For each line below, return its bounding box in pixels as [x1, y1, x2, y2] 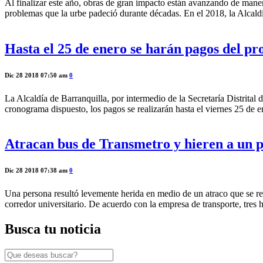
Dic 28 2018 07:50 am [5, 71, 69, 79]
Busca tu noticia [5, 221, 101, 237]
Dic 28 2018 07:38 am [5, 167, 69, 174]
